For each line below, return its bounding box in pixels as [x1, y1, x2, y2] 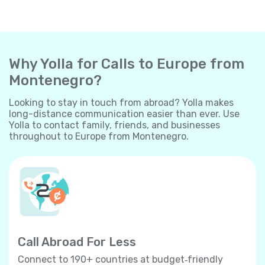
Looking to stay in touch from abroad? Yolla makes [9, 96, 234, 108]
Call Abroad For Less [18, 234, 136, 249]
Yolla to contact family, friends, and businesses [9, 119, 220, 131]
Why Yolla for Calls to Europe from [9, 55, 244, 72]
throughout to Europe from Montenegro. [9, 130, 189, 142]
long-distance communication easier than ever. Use [9, 108, 240, 119]
